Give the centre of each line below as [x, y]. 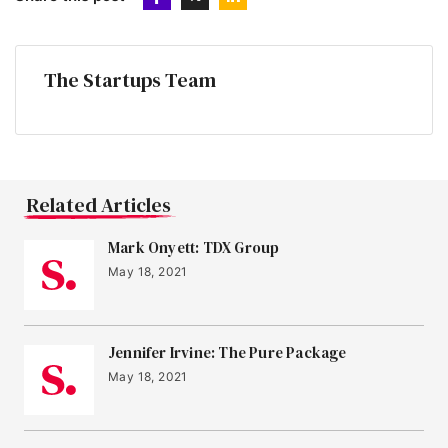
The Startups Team [130, 79]
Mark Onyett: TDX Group [194, 247]
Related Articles [99, 205]
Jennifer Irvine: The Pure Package [227, 352]
